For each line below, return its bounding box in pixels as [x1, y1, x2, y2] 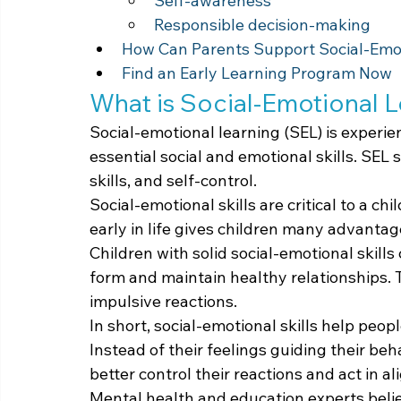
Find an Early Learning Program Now [122, 62, 392, 83]
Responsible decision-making [154, 13, 371, 35]
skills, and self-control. [90, 169, 257, 191]
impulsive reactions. [90, 290, 237, 311]
